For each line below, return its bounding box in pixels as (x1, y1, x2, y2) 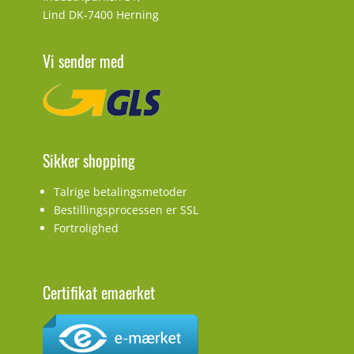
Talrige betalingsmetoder (54, 184, 187, 200)
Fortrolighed (54, 220, 119, 236)
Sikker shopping (43, 149, 135, 173)
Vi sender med (43, 49, 124, 73)
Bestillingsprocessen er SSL (54, 202, 198, 218)
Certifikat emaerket (43, 281, 155, 305)
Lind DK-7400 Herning (43, 7, 159, 23)
